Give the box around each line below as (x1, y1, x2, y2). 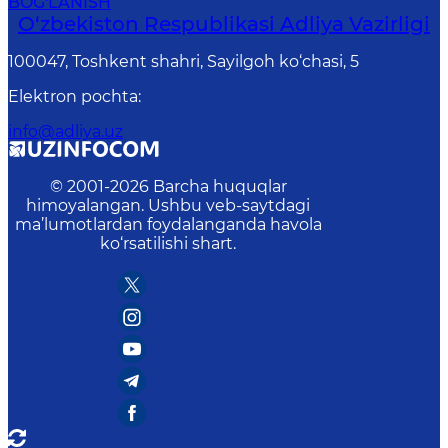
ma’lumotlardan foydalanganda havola (14, 215, 322, 234)
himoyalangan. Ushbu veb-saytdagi (26, 196, 310, 215)
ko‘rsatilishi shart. (100, 234, 236, 253)
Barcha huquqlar (152, 177, 287, 196)
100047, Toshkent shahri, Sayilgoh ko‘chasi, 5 (8, 52, 359, 71)
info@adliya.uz (8, 122, 123, 141)
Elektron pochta (8, 87, 138, 106)
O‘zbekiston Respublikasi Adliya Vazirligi (18, 12, 430, 36)
